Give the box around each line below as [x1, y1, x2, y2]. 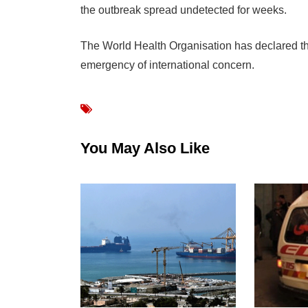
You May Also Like [80, 140, 210, 157]
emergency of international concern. [80, 59, 254, 71]
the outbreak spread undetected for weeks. [80, 4, 287, 16]
